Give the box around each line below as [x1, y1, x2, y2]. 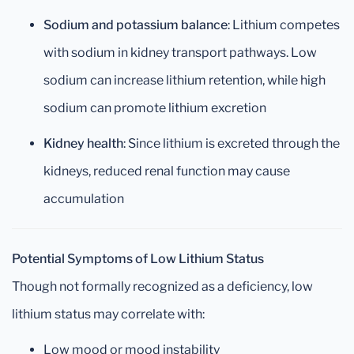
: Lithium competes [228, 17, 340, 32]
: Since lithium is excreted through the [123, 136, 340, 151]
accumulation [43, 191, 124, 206]
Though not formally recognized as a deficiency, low [12, 279, 313, 294]
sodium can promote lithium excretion [43, 100, 266, 115]
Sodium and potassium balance [43, 17, 228, 32]
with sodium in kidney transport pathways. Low [43, 45, 317, 60]
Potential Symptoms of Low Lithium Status [12, 251, 264, 266]
